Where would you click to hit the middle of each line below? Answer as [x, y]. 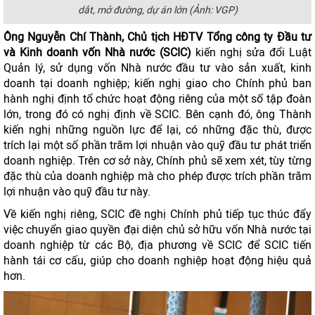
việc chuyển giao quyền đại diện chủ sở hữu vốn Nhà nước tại [157, 230]
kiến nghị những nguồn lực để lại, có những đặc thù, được [157, 130]
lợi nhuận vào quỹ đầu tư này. [77, 192]
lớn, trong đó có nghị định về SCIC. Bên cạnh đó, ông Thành [157, 114]
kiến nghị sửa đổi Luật [251, 52]
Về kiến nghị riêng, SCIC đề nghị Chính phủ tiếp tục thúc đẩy [157, 214]
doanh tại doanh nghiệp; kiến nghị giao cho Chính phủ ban [157, 83]
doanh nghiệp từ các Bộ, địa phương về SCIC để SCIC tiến [157, 245]
